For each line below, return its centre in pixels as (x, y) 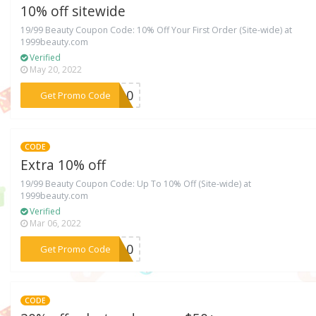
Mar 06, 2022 (55, 224)
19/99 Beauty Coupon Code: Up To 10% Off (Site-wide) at (136, 184)
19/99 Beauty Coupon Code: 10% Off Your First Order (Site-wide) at (157, 30)
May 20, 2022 (55, 70)
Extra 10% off (63, 165)
